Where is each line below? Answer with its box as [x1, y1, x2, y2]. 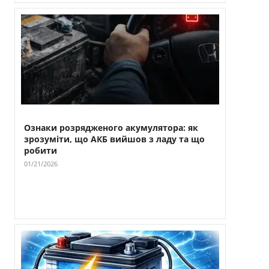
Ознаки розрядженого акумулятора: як [24, 122, 198, 134]
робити [24, 145, 57, 157]
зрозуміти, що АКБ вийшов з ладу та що [24, 133, 205, 145]
